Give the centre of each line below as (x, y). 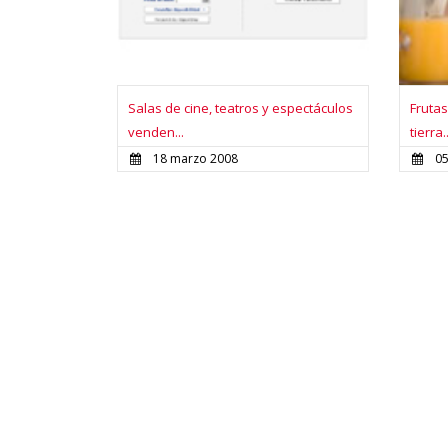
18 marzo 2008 (195, 159)
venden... (156, 132)
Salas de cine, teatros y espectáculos (240, 108)
